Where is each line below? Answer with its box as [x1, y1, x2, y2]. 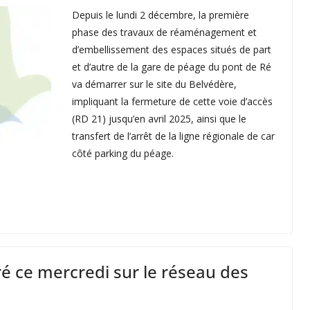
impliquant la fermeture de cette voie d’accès [72, 94, 273, 108]
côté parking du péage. [72, 146, 174, 160]
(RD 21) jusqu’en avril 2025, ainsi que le [72, 111, 246, 125]
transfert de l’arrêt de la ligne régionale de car [72, 129, 275, 143]
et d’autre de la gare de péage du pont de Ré [72, 60, 271, 73]
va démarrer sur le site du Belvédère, [72, 77, 237, 91]
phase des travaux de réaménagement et [72, 25, 257, 39]
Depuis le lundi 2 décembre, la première [72, 8, 249, 21]
